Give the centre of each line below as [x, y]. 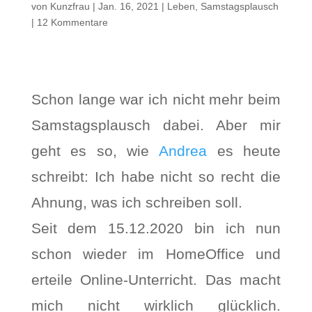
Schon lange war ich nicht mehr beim [156, 99]
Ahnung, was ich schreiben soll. [136, 202]
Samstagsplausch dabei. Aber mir [156, 125]
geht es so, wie [95, 151]
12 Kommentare [72, 22]
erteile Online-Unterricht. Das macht [156, 280]
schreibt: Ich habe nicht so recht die [156, 177]
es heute [244, 151]
